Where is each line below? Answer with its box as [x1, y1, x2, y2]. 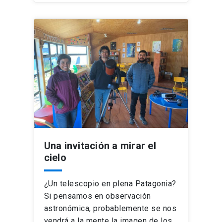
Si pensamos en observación [44, 191, 151, 201]
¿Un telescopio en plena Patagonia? [44, 179, 176, 188]
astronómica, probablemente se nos [44, 204, 177, 213]
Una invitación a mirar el [44, 140, 156, 152]
